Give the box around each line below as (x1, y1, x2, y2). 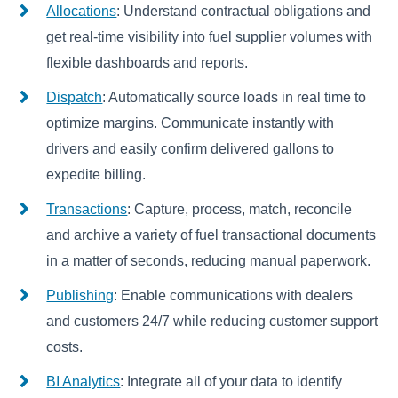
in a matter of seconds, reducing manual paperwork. (46, 253, 371, 269)
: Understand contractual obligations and (116, 4, 371, 20)
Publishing (46, 288, 115, 304)
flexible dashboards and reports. (46, 55, 249, 71)
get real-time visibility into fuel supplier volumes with (46, 29, 373, 45)
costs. (46, 339, 84, 355)
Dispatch (46, 90, 103, 106)
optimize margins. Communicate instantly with (46, 115, 335, 131)
